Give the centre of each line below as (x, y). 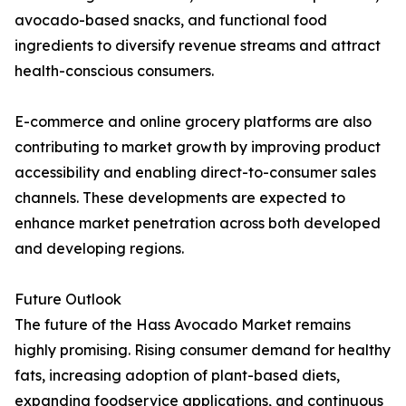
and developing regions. (99, 249)
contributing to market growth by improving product (198, 147)
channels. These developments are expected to (180, 198)
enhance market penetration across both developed (198, 223)
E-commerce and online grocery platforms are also (193, 122)
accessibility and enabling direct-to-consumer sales (195, 173)
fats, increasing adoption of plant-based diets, (177, 376)
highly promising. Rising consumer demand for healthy (203, 350)
